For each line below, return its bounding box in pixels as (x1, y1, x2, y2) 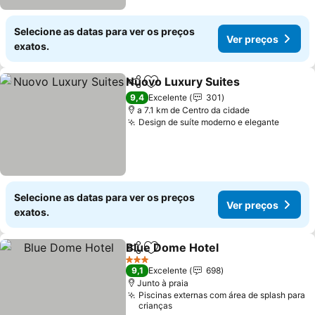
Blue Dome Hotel (126, 240, 219, 255)
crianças (139, 300, 173, 311)
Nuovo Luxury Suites (126, 75, 240, 89)
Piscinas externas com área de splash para (139, 290, 306, 300)
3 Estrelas (125, 259, 165, 270)
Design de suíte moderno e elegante (139, 117, 280, 127)
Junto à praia (137, 278, 189, 288)
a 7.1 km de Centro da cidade (137, 105, 250, 115)
